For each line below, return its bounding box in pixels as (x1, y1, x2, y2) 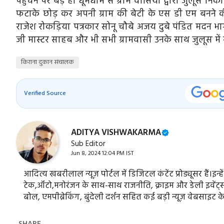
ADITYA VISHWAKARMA (71, 126, 161, 140)
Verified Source (24, 88, 66, 98)
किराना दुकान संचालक (21, 56, 74, 67)
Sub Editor (71, 138, 105, 150)
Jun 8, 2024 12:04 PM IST (71, 148, 133, 159)
